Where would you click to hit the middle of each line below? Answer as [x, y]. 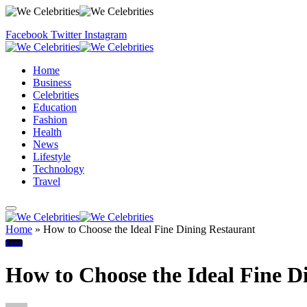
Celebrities [56, 95]
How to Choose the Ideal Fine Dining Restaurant [149, 229]
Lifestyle [52, 157]
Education [55, 107]
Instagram [106, 35]
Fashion [50, 120]
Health [47, 132]
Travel [47, 181]
